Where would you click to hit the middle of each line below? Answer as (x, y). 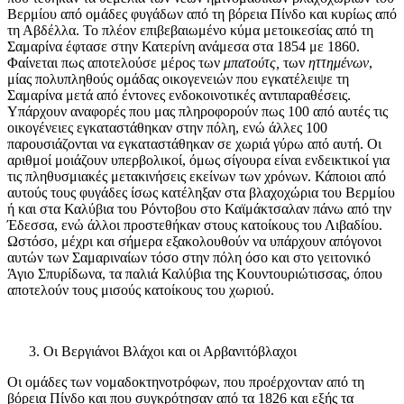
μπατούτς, (253, 63)
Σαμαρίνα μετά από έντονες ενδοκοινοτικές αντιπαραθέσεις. (179, 96)
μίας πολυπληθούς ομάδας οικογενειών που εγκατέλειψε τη (178, 79)
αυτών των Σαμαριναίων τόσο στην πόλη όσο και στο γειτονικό (189, 258)
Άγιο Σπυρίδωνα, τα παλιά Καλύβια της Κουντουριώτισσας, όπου (195, 274)
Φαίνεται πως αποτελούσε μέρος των (115, 63)
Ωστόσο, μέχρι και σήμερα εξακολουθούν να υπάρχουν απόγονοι (194, 242)
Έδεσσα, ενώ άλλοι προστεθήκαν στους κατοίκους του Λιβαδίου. (195, 225)
